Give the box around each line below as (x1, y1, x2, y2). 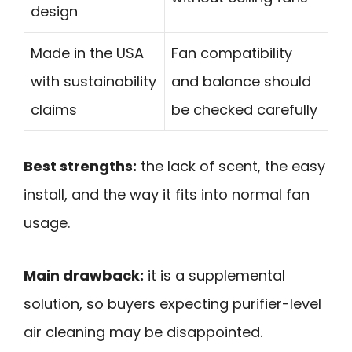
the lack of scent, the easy (137, 156, 325, 177)
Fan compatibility (171, 43, 292, 64)
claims (31, 100, 77, 120)
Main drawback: (24, 266, 144, 286)
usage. (24, 213, 70, 233)
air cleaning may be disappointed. (24, 322, 262, 343)
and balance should (171, 71, 311, 92)
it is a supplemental (144, 266, 285, 286)
